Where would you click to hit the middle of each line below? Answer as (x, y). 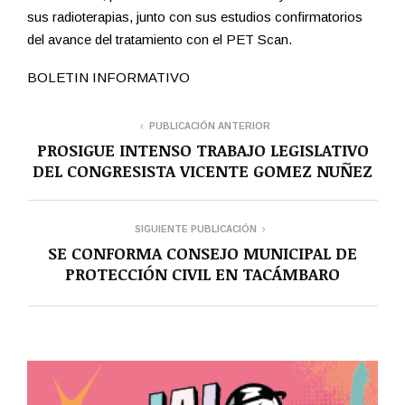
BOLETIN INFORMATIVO (108, 78)
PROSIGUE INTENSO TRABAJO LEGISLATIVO (202, 151)
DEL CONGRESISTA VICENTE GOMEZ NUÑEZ (202, 171)
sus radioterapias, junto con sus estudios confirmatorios (195, 17)
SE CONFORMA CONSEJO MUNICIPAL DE (202, 254)
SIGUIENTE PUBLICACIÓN (195, 230)
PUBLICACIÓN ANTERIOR (210, 127)
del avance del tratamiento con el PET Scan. (160, 40)
